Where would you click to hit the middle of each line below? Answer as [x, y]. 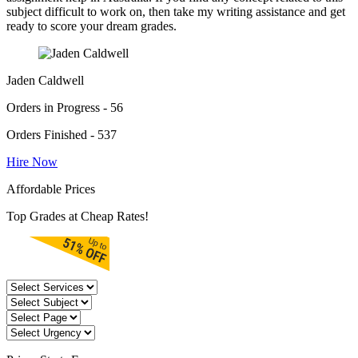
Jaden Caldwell [45, 81]
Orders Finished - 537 [62, 135]
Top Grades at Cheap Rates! [78, 217]
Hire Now [32, 162]
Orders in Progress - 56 [65, 108]
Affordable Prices [51, 189]
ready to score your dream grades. [91, 26]
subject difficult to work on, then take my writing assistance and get [176, 12]
